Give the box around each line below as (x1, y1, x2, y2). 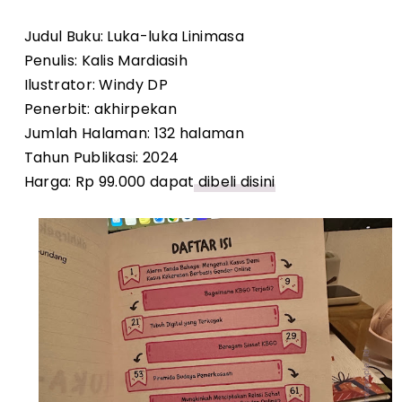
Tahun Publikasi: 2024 (23, 147, 179, 169)
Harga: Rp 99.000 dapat (23, 171, 195, 193)
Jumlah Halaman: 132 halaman (23, 123, 244, 144)
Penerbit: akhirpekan (23, 99, 177, 120)
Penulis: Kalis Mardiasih (23, 50, 188, 72)
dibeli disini (194, 171, 275, 193)
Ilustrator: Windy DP (23, 74, 168, 96)
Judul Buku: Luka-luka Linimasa (23, 26, 244, 48)
